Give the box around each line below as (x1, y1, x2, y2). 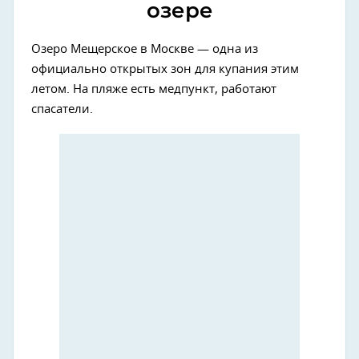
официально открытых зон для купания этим (31, 63, 299, 75)
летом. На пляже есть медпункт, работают (31, 83, 276, 95)
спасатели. (31, 103, 93, 115)
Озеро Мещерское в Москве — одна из (31, 42, 258, 55)
